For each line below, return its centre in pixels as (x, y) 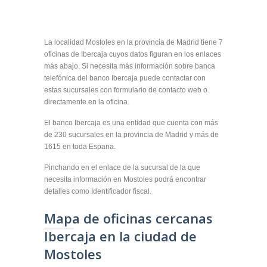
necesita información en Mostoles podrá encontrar (125, 179)
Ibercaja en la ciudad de (120, 236)
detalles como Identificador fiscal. (98, 191)
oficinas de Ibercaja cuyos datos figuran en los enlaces (133, 54)
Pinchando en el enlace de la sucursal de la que (122, 167)
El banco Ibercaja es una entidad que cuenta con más (131, 123)
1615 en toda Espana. (80, 147)
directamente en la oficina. (87, 102)
